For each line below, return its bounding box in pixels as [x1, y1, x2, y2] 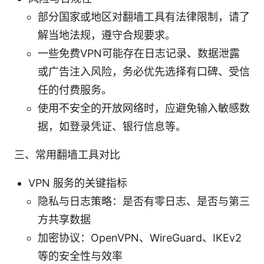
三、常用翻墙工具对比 [14, 148, 120, 161]
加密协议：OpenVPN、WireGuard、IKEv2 [38, 231, 242, 244]
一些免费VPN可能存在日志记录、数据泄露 [38, 47, 240, 60]
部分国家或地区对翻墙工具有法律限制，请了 [38, 10, 250, 23]
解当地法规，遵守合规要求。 [38, 28, 176, 41]
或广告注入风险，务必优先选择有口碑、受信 [38, 65, 250, 78]
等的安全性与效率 [38, 249, 123, 262]
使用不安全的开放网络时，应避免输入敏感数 [38, 101, 250, 114]
